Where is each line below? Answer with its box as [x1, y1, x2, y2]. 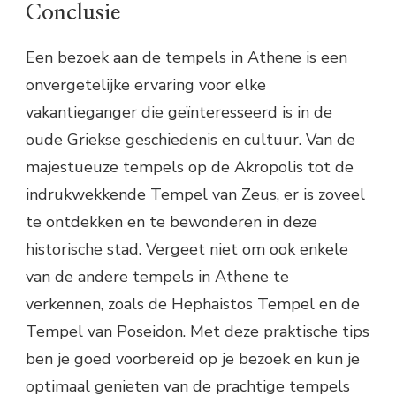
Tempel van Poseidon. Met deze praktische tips [26, 321, 369, 343]
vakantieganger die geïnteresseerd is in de [26, 102, 332, 124]
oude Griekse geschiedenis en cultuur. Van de [26, 129, 355, 151]
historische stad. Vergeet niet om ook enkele [26, 239, 348, 261]
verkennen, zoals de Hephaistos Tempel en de [26, 293, 360, 316]
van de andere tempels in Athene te [26, 266, 289, 288]
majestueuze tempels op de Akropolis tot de [26, 156, 354, 179]
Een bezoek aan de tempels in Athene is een [26, 47, 347, 69]
